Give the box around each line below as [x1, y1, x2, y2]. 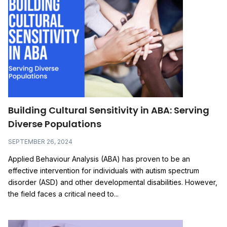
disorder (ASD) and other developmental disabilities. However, [8, 177, 217, 186]
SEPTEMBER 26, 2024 [8, 137, 72, 145]
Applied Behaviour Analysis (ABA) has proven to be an [8, 154, 190, 163]
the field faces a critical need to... [8, 189, 119, 198]
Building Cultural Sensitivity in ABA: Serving [8, 103, 209, 117]
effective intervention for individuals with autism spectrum [8, 166, 199, 175]
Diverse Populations [8, 117, 101, 130]
